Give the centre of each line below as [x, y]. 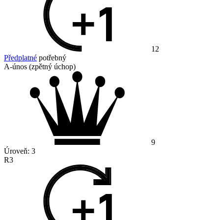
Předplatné [20, 58]
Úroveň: [18, 151]
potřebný [52, 58]
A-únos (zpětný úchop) [40, 67]
